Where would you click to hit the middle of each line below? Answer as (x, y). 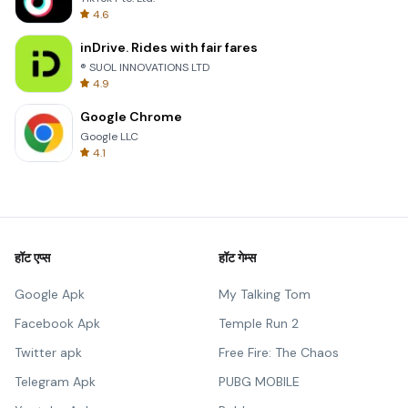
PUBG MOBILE (259, 382)
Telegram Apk (55, 382)
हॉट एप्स (32, 258)
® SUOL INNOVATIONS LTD (145, 67)
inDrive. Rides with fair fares (169, 47)
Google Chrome (131, 117)
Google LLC (109, 137)
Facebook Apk (57, 323)
